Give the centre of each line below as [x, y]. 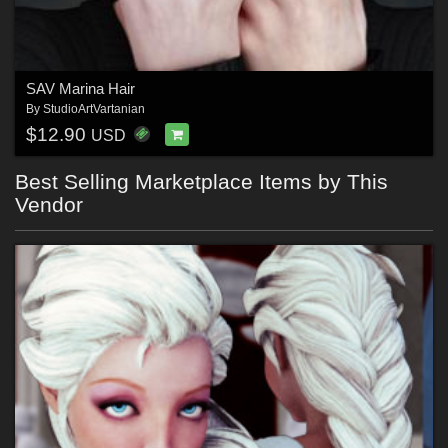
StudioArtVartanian [93, 108]
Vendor [49, 205]
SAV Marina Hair [80, 88]
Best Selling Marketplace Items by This [201, 182]
